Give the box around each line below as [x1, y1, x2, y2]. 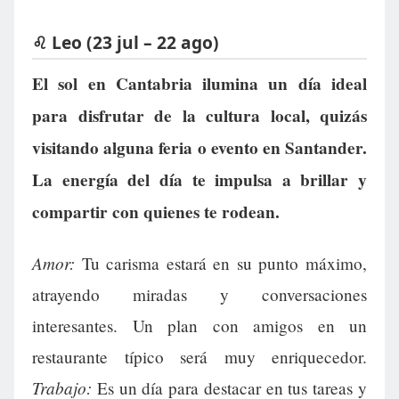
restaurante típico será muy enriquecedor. [32, 346, 367, 369]
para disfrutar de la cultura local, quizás [32, 103, 367, 129]
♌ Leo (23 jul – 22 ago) [32, 29, 219, 54]
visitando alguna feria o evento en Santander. [32, 135, 367, 161]
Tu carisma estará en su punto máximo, [75, 252, 367, 275]
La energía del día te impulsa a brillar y [32, 167, 367, 193]
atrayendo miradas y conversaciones [32, 283, 367, 306]
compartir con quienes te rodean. [32, 199, 280, 225]
